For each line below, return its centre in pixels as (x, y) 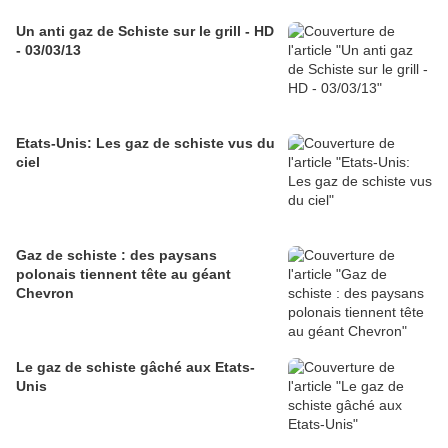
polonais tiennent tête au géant (123, 274)
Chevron (45, 293)
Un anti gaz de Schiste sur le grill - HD (145, 31)
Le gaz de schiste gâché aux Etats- (135, 367)
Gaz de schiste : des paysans (116, 255)
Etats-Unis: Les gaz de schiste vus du (145, 143)
